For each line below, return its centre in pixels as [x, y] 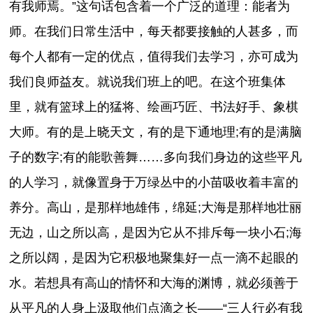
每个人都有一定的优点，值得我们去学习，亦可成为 [154, 56]
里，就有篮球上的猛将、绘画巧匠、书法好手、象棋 [154, 107]
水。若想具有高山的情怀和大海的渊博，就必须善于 [154, 283]
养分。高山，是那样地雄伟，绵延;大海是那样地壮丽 [156, 207]
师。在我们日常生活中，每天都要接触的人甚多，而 [154, 31]
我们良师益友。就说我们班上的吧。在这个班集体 [148, 81]
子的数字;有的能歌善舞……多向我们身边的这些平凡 [156, 157]
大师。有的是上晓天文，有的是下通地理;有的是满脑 [156, 132]
